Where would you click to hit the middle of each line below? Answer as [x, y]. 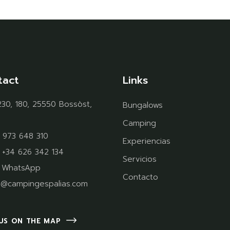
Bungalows [143, 106]
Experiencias [147, 141]
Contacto [140, 177]
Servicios [140, 159]
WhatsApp [21, 168]
